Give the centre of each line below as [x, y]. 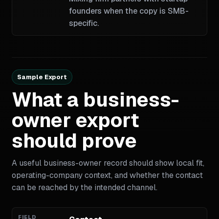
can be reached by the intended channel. [85, 187]
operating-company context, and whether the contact [107, 175]
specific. [84, 23]
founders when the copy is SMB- [129, 11]
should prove [74, 141]
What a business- [96, 99]
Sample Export [42, 77]
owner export [76, 120]
